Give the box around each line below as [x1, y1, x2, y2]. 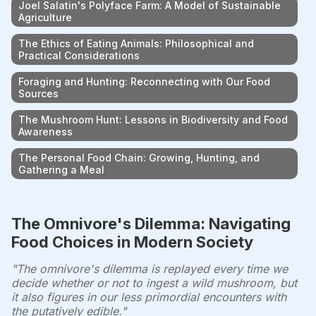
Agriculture [18, 11, 72, 23]
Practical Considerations [18, 49, 140, 61]
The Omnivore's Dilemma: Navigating [11, 214, 291, 233]
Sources [18, 87, 59, 99]
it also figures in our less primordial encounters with [11, 289, 286, 304]
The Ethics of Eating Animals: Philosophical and [18, 37, 254, 49]
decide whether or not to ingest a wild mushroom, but [11, 275, 297, 290]
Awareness [18, 125, 73, 138]
